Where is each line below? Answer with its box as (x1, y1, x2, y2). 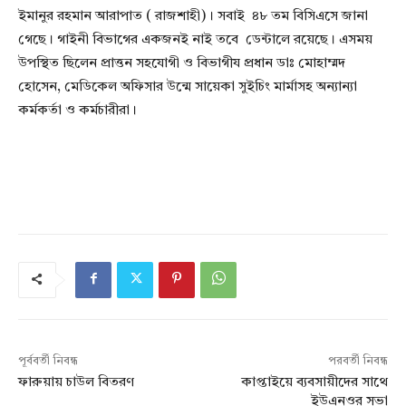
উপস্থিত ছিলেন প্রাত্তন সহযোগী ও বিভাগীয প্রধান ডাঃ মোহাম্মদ (18, 57, 345, 72)
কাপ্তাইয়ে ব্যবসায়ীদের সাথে (240, 376, 388, 391)
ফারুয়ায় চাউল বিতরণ (18, 376, 134, 391)
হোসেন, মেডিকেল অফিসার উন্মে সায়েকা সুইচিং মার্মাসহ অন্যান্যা (18, 81, 357, 95)
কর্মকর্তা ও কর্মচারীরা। (18, 104, 137, 119)
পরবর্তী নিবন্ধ (327, 356, 388, 368)
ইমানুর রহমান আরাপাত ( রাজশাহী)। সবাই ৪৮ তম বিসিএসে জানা (18, 10, 368, 24)
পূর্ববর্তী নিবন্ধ (18, 356, 78, 368)
